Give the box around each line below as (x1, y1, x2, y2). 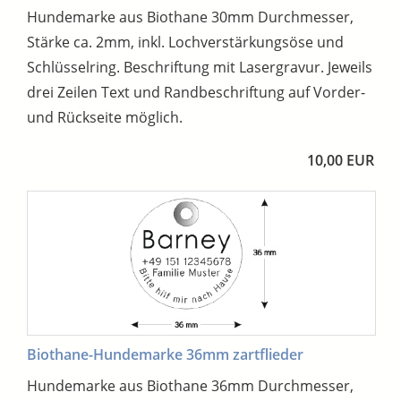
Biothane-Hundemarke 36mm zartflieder (27, 345, 303, 365)
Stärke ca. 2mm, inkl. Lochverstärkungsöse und (27, 31, 344, 52)
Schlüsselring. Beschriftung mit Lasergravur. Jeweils (27, 56, 372, 77)
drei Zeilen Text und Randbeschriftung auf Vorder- (27, 81, 365, 102)
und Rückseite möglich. (27, 107, 183, 127)
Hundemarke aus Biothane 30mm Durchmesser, (27, 6, 354, 27)
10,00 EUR (307, 149, 374, 170)
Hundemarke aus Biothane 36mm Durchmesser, (27, 376, 354, 397)
